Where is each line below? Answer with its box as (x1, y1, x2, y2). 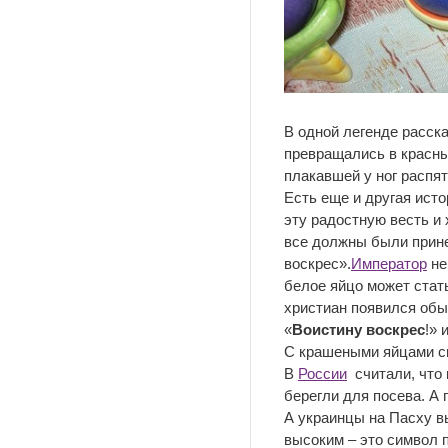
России (298, 365, 347, 382)
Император (351, 255, 427, 272)
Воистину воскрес (292, 321, 425, 338)
